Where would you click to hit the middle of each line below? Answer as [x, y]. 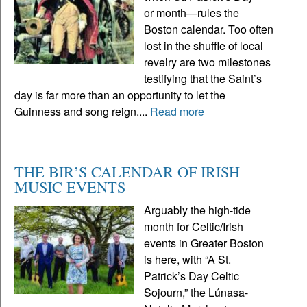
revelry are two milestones [208, 62]
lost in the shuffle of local [204, 45]
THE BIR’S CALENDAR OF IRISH [127, 171]
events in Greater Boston [204, 243]
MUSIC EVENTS [70, 186]
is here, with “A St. [188, 259]
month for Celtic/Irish [194, 226]
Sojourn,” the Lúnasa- [196, 292]
